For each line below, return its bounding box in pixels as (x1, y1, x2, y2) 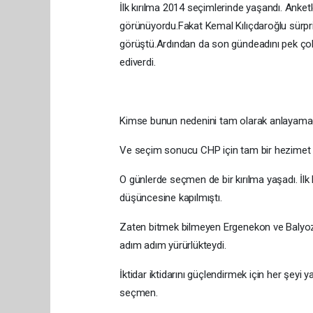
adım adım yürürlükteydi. (119, 239, 226, 252)
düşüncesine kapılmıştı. (119, 191, 222, 204)
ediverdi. (119, 56, 156, 68)
